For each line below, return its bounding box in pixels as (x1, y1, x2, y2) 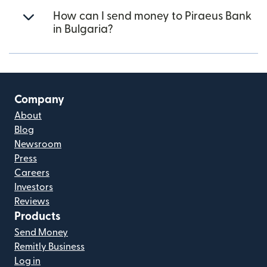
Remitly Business (14, 242, 85, 252)
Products (14, 211, 61, 222)
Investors (14, 182, 53, 192)
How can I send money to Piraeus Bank (53, 11, 252, 22)
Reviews (14, 197, 49, 206)
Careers (14, 168, 49, 178)
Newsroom (14, 139, 61, 149)
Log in (14, 256, 41, 266)
